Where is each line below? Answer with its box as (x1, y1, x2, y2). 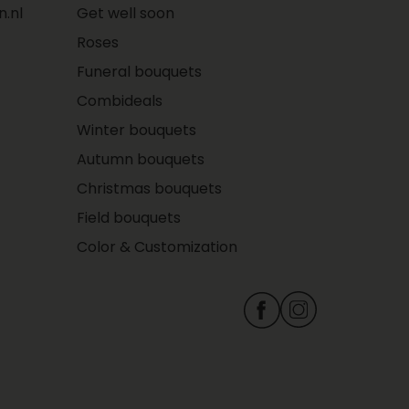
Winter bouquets (77, 120, 196, 141)
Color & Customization (77, 236, 237, 257)
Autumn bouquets (77, 149, 204, 170)
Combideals (77, 90, 163, 111)
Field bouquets (77, 207, 181, 228)
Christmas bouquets (77, 178, 222, 199)
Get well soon (77, 3, 174, 24)
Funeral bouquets (77, 61, 202, 82)
